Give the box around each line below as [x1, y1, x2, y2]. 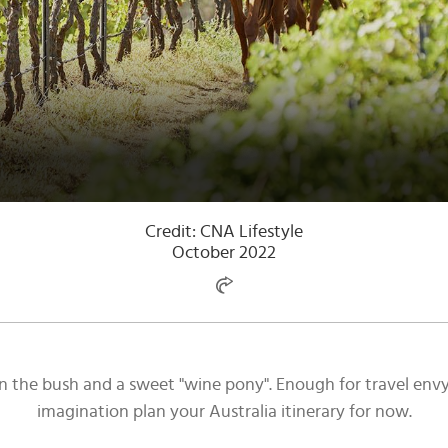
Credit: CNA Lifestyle [145, 223, 303, 241]
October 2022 [172, 244, 276, 262]
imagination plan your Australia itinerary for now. [36, 403, 412, 421]
